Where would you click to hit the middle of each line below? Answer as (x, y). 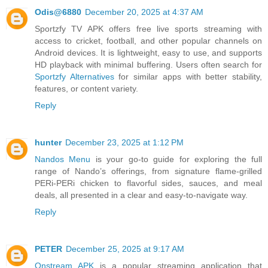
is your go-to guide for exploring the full (176, 159)
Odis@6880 (58, 12)
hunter (48, 143)
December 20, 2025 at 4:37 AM (144, 12)
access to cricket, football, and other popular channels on (148, 41)
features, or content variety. (86, 89)
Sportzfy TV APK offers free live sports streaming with (148, 29)
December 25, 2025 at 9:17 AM (125, 249)
